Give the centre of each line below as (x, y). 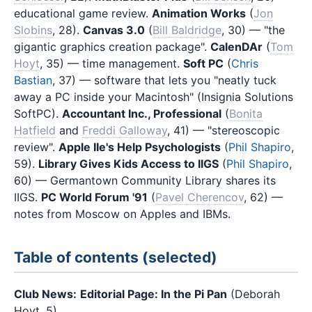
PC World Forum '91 (94, 197)
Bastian (33, 80)
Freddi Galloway (125, 130)
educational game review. (83, 13)
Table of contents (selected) (116, 258)
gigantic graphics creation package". (112, 46)
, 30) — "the (253, 30)
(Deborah (253, 294)
